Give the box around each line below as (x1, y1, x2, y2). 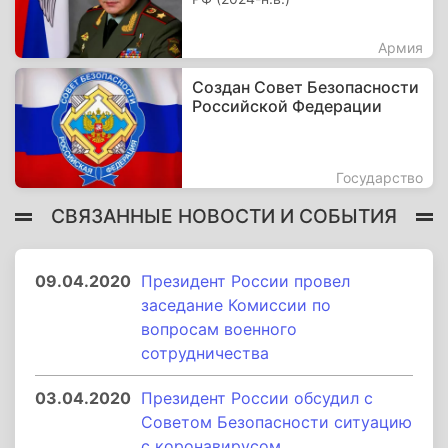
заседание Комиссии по (141, 295, 331, 315)
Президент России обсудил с (141, 388, 373, 408)
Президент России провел (141, 271, 350, 291)
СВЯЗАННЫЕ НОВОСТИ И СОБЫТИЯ (51, 203, 397, 228)
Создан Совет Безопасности (192, 77, 420, 97)
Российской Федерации (192, 96, 383, 116)
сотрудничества (141, 343, 269, 363)
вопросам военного (141, 319, 297, 339)
